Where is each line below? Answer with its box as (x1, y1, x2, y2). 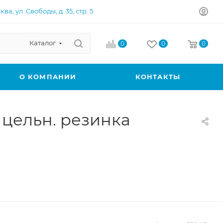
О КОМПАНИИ (19, 73, 77, 81)
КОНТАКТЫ (135, 73, 181, 81)
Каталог (29, 39, 56, 47)
